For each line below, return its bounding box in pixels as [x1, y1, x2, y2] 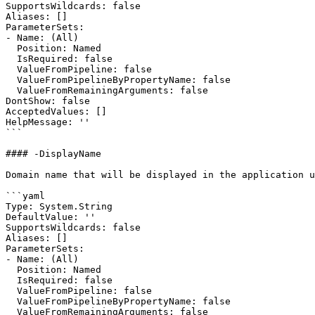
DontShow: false [6, 96, 90, 106]
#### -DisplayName [6, 148, 101, 159]
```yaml [6, 191, 45, 201]
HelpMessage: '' [6, 117, 90, 127]
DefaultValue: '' [6, 212, 96, 222]
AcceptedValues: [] [6, 106, 107, 117]
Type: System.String [6, 201, 112, 212]
